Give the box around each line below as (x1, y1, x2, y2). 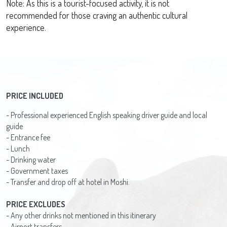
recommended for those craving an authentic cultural (6, 10, 187, 21)
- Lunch (6, 143, 30, 154)
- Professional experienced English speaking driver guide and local (6, 110, 207, 121)
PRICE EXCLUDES (6, 199, 65, 210)
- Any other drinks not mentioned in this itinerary (6, 210, 156, 221)
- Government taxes (6, 166, 68, 176)
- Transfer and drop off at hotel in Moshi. (6, 177, 130, 187)
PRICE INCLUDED (6, 91, 63, 101)
